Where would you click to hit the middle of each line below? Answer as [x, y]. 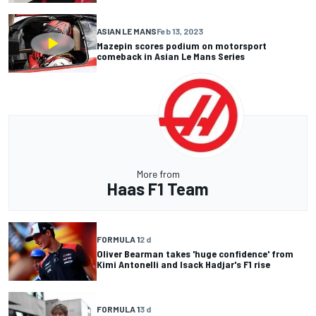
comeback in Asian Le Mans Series [171, 56]
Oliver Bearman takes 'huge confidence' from [195, 253]
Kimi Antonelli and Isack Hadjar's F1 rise [183, 264]
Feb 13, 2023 [180, 31]
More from [158, 174]
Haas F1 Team [158, 189]
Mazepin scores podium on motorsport [182, 45]
